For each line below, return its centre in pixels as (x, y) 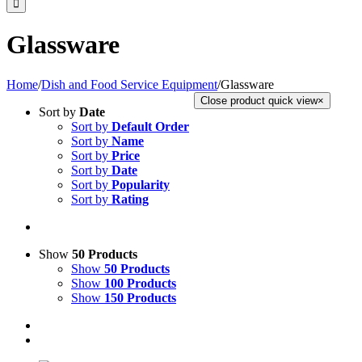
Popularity (141, 184)
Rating (130, 199)
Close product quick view (259, 100)
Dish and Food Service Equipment (129, 84)
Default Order (150, 126)
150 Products (140, 297)
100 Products (140, 283)
